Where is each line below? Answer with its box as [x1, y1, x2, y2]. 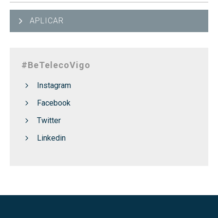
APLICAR [30, 16, 64, 25]
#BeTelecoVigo [21, 59, 91, 70]
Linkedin [37, 133, 66, 143]
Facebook [37, 98, 71, 108]
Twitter [37, 115, 61, 125]
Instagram [37, 80, 71, 90]
